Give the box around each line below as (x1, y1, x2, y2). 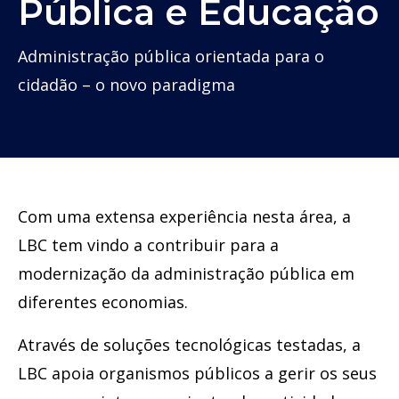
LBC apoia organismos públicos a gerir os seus (18, 362, 377, 384)
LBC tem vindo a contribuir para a (18, 234, 279, 256)
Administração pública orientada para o (18, 45, 324, 67)
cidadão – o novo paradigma (18, 74, 235, 95)
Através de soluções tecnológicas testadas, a (18, 334, 361, 355)
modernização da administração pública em (18, 263, 354, 284)
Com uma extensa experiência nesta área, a (18, 206, 351, 227)
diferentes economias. (18, 291, 188, 313)
